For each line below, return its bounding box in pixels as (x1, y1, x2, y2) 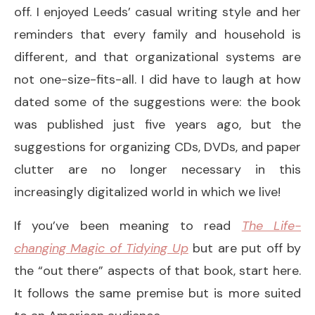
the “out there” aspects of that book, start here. (14, 262, 301, 279)
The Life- (241, 217, 302, 234)
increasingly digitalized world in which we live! (14, 183, 281, 200)
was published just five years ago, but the (14, 115, 301, 133)
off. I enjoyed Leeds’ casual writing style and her (14, 3, 301, 20)
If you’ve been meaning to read (14, 217, 242, 234)
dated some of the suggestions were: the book (14, 93, 301, 110)
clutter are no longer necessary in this (14, 160, 301, 178)
